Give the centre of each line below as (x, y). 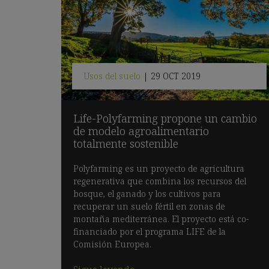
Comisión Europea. (112, 244)
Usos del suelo (112, 76)
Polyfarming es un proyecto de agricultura (159, 169)
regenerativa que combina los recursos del (160, 181)
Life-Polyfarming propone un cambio (165, 119)
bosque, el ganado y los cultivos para (147, 194)
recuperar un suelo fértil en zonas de (149, 207)
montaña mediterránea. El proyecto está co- (161, 219)
